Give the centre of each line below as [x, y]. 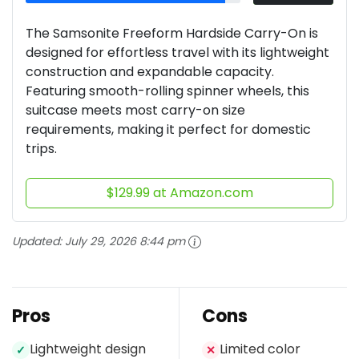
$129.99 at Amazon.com [179, 192]
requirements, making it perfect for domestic [168, 129]
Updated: [38, 241]
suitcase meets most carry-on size [135, 110]
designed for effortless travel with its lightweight [177, 52]
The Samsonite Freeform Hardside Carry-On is [172, 33]
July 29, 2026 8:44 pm [125, 241]
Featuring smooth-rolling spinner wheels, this [167, 91]
